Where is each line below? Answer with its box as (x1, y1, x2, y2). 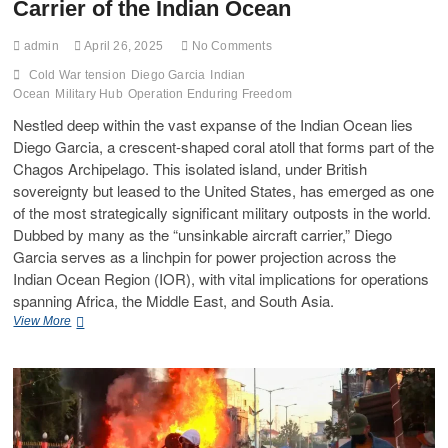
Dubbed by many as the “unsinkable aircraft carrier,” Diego (13, 224, 393, 246)
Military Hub (55, 87, 123, 102)
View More (13, 314, 72, 329)
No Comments (188, 39, 272, 54)
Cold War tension (28, 68, 127, 83)
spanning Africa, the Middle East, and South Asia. (13, 290, 335, 312)
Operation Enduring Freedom (127, 87, 293, 102)
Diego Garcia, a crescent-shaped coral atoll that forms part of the (13, 136, 435, 158)
